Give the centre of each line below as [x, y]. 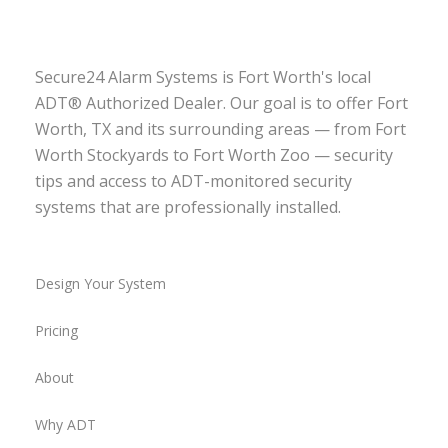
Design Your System [100, 284]
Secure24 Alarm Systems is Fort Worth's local [203, 77]
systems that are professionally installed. [188, 207]
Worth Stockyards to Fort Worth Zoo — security [214, 155]
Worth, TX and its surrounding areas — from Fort [220, 129]
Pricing [56, 331]
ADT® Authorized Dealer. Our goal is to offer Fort [221, 103]
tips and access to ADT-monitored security [193, 181]
